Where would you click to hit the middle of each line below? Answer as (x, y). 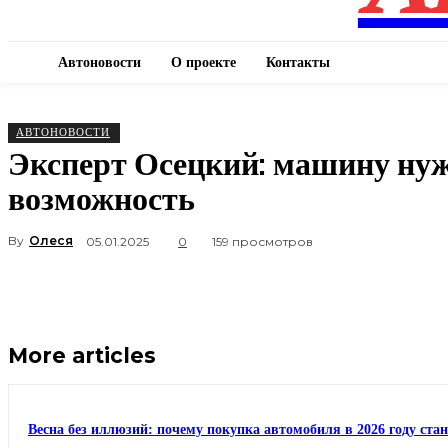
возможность (101, 198)
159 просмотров (262, 241)
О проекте (203, 62)
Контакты (298, 62)
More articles (82, 355)
